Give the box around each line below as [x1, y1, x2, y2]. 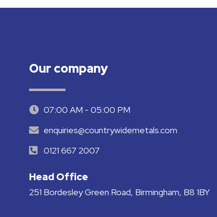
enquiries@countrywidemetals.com [44, 124, 177, 136]
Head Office [29, 170, 88, 184]
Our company [29, 61, 108, 77]
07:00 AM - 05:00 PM [44, 104, 130, 116]
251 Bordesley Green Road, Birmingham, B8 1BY [29, 186, 210, 198]
